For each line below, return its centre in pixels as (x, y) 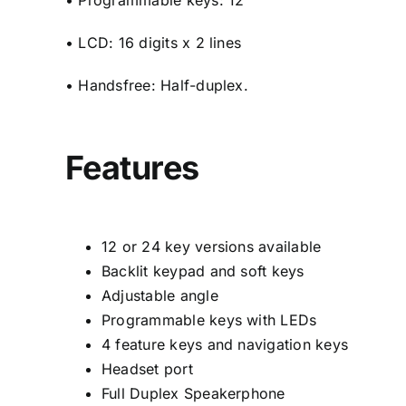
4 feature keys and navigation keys (225, 345)
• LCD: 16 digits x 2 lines (153, 43)
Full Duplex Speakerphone (193, 394)
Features (132, 168)
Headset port (147, 369)
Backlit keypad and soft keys (203, 271)
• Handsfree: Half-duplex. (156, 86)
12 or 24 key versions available (211, 247)
